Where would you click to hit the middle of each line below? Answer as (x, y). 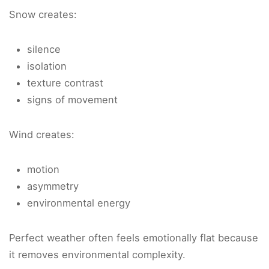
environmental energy (79, 203)
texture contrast (65, 83)
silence (44, 50)
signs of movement (72, 100)
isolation (47, 66)
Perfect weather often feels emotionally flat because (134, 238)
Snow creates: (43, 15)
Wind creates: (42, 135)
